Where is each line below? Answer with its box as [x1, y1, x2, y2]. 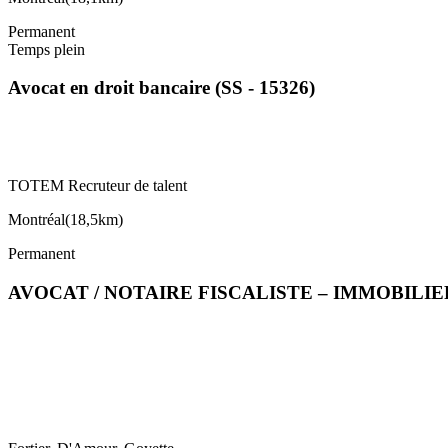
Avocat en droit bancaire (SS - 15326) [8, 77, 315, 99]
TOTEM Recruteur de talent [8, 177, 187, 195]
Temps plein [8, 40, 85, 58]
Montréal [8, 211, 65, 229]
